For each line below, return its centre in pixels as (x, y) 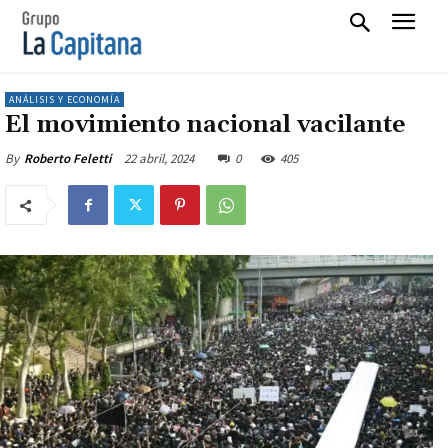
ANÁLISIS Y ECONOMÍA (64, 100)
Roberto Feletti (67, 159)
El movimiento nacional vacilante (205, 125)
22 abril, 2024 (159, 159)
